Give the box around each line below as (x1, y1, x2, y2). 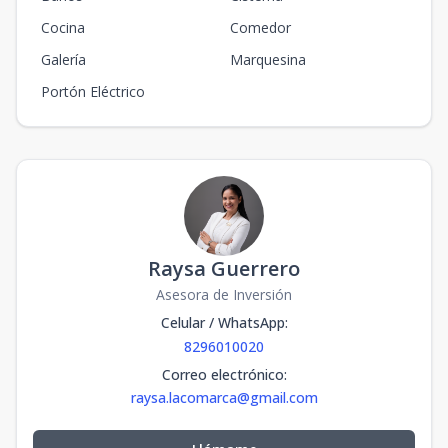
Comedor (230, 17, 291, 37)
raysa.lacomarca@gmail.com (130, 387, 318, 407)
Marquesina (230, 49, 306, 69)
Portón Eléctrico (41, 81, 145, 101)
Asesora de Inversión (156, 284, 292, 304)
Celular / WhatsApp (160, 312, 285, 332)
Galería (41, 49, 86, 69)
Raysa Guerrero (148, 254, 300, 282)
